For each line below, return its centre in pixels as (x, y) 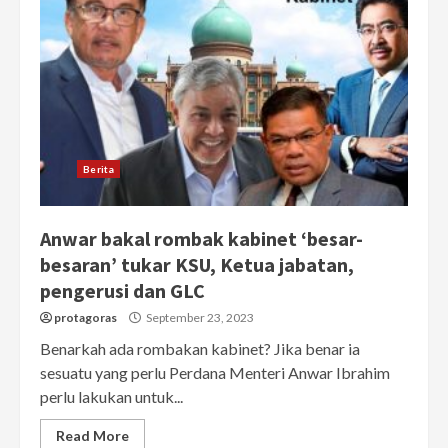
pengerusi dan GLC (122, 291)
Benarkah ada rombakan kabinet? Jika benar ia (200, 349)
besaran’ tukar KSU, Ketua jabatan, (197, 265)
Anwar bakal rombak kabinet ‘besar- (201, 239)
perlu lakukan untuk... (111, 397)
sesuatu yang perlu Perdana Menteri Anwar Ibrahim (215, 373)
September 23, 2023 (199, 318)
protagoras (85, 318)
